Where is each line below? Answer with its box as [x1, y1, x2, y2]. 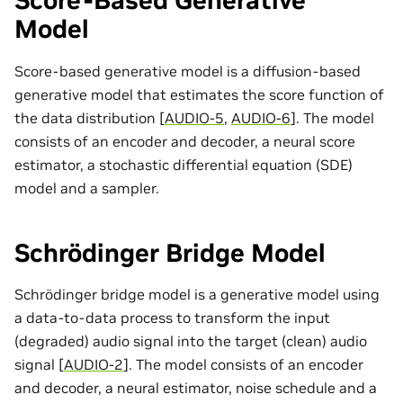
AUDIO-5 [165, 108, 224, 127]
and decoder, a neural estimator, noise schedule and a [14, 379, 377, 398]
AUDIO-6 [231, 108, 291, 127]
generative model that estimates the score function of [14, 85, 384, 103]
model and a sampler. [14, 178, 159, 197]
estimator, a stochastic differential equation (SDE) [14, 155, 353, 174]
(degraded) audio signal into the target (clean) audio [14, 332, 367, 351]
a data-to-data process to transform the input [14, 309, 330, 327]
